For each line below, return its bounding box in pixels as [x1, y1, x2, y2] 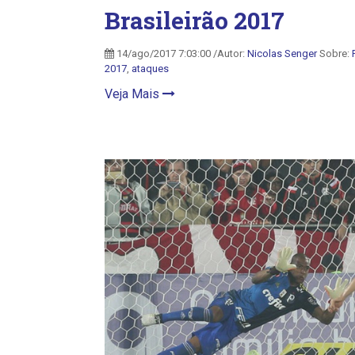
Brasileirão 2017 [105, 5, 284, 36]
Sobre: [317, 48, 352, 59]
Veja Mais [105, 86, 162, 101]
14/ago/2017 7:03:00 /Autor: [114, 48, 247, 59]
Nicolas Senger [247, 48, 317, 59]
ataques [132, 63, 169, 74]
